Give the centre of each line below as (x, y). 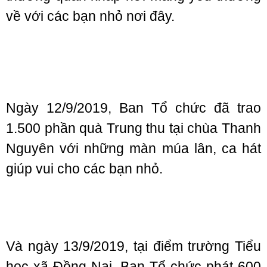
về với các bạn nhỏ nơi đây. (90, 16)
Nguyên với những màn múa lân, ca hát (133, 148)
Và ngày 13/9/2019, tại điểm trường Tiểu (133, 246)
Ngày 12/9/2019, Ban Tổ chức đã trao (133, 108)
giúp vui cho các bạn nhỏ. (84, 169)
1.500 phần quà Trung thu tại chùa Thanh (133, 128)
